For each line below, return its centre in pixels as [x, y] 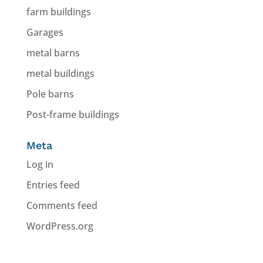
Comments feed [62, 205]
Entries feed [53, 185]
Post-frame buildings [73, 114]
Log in [40, 164]
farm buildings [58, 11]
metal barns [53, 53]
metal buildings [60, 73]
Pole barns [50, 94]
